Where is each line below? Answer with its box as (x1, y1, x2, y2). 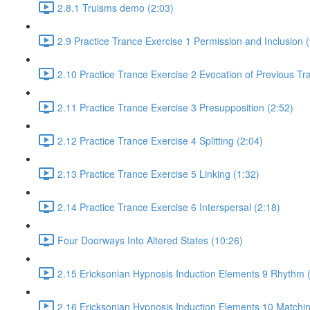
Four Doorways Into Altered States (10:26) (57, 232, 243, 247)
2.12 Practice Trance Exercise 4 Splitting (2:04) (57, 133, 263, 147)
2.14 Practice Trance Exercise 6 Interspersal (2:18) (57, 199, 280, 214)
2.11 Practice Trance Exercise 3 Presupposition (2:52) (57, 100, 293, 114)
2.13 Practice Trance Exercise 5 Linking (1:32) (57, 166, 259, 181)
